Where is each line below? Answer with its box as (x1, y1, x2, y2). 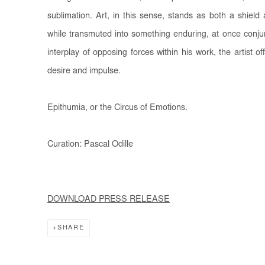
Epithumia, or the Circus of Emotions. (47, 103, 188, 112)
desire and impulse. (47, 66, 121, 76)
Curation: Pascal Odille (47, 140, 133, 149)
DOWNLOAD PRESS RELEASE (47, 195, 170, 204)
